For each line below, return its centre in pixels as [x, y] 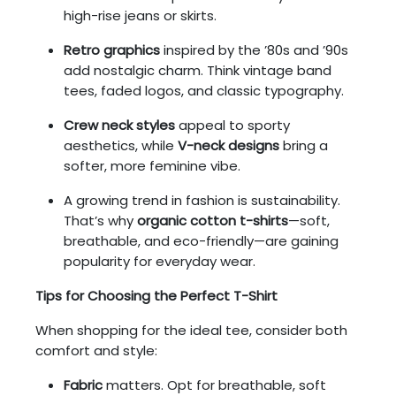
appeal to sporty [232, 125]
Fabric [83, 385]
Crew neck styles [119, 125]
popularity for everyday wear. [160, 261]
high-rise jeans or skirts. [140, 15]
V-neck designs [228, 145]
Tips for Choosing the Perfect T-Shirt [156, 295]
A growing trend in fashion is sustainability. [202, 200]
